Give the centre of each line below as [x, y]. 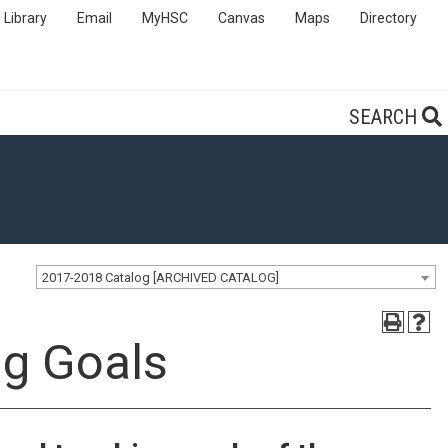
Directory [388, 17]
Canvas [241, 17]
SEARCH [385, 117]
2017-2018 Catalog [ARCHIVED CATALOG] [160, 277]
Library [25, 17]
